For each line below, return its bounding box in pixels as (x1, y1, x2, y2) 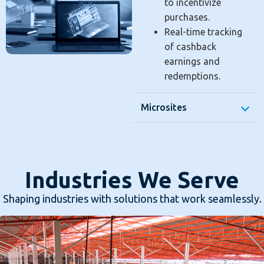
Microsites (141, 102, 187, 113)
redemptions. (164, 71, 220, 82)
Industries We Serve (25, 167, 239, 193)
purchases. (164, 12, 210, 23)
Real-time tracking (164, 27, 242, 38)
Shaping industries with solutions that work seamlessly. (2, 193, 262, 205)
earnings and (164, 56, 220, 67)
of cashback (164, 41, 216, 52)
